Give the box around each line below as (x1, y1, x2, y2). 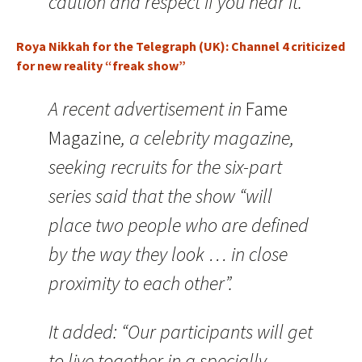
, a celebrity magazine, (121, 125, 294, 150)
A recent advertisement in (48, 96, 246, 121)
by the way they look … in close (48, 242, 288, 267)
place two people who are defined (48, 213, 309, 238)
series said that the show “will (48, 183, 272, 208)
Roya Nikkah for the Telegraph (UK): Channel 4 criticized (16, 38, 345, 54)
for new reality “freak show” (16, 57, 186, 74)
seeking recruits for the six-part (48, 154, 282, 179)
